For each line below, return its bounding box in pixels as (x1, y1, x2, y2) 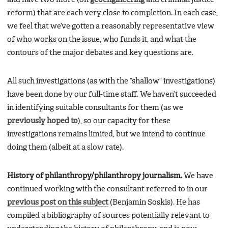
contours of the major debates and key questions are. (7, 49, 193, 56)
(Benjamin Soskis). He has (108, 198, 200, 206)
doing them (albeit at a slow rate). (7, 144, 124, 151)
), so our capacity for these (78, 117, 170, 125)
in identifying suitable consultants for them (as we (7, 104, 183, 111)
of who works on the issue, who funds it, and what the (7, 36, 196, 43)
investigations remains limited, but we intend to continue (7, 130, 206, 138)
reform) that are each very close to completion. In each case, (7, 9, 218, 17)
